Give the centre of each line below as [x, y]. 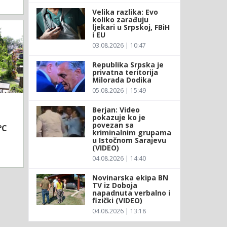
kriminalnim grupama [131, 132]
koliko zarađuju [120, 19]
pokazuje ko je [119, 117]
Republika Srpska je [128, 64]
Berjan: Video [116, 109]
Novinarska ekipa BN [130, 177]
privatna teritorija [125, 72]
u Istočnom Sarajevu [129, 140]
